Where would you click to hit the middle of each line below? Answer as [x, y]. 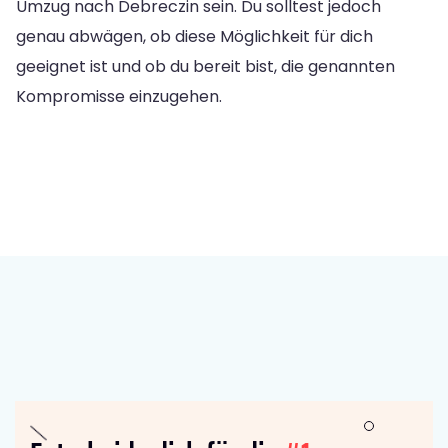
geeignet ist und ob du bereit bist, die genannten [205, 66]
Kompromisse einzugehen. [119, 96]
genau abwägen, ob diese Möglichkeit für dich [194, 36]
